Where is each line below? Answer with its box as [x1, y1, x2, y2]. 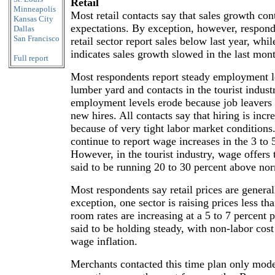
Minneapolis [14, 4, 56, 14]
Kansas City [14, 14, 53, 23]
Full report [14, 53, 48, 63]
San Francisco [14, 34, 60, 43]
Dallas [14, 24, 34, 33]
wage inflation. [71, 235, 137, 247]
